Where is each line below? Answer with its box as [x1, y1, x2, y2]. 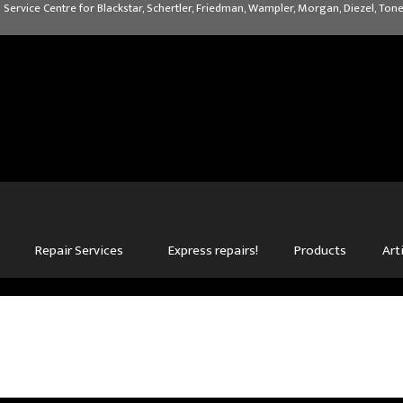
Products [294, 238, 346, 262]
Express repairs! [168, 238, 258, 262]
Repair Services [35, 238, 123, 262]
